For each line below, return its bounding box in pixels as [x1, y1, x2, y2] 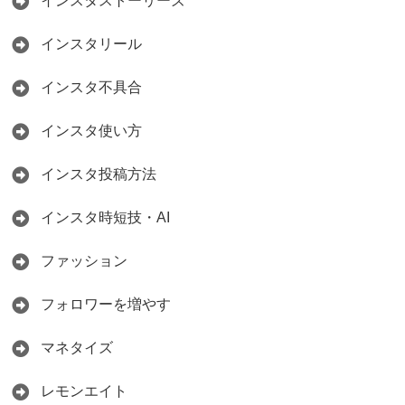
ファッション [41, 252, 127, 268]
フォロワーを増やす [41, 296, 171, 312]
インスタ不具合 [41, 79, 142, 95]
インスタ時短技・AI [41, 209, 170, 225]
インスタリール [41, 35, 142, 52]
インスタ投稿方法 [41, 165, 156, 182]
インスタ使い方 [41, 122, 142, 138]
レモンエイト [41, 382, 127, 399]
